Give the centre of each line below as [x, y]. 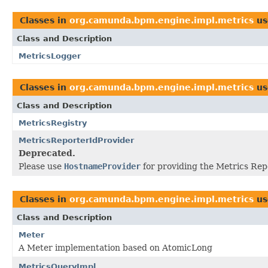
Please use [41, 166]
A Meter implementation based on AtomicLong [115, 247]
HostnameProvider [102, 166]
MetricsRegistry [53, 123]
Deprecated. [47, 153]
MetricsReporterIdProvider [76, 140]
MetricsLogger [50, 56]
